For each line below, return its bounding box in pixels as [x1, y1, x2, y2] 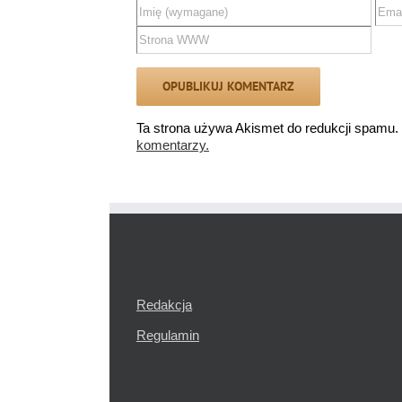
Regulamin [136, 328, 199, 344]
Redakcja [136, 297, 192, 313]
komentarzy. [136, 137, 209, 153]
